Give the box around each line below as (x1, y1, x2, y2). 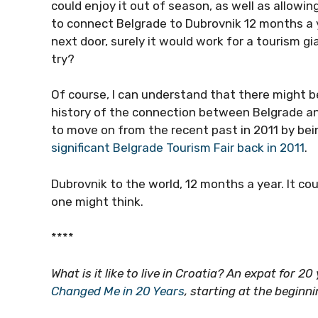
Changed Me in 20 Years (51, 283, 185, 298)
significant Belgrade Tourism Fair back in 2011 (51, 141, 305, 155)
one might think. (51, 194, 146, 209)
